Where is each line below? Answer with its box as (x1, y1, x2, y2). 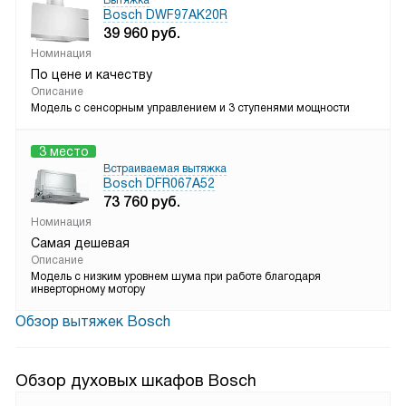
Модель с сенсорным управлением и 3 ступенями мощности (31, 101, 350, 114)
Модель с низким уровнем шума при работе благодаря (31, 270, 321, 283)
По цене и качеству (31, 67, 152, 82)
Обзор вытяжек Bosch (15, 314, 170, 329)
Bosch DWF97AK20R (103, 7, 227, 22)
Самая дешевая (31, 236, 130, 250)
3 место (38, 144, 89, 159)
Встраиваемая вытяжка (103, 162, 227, 175)
